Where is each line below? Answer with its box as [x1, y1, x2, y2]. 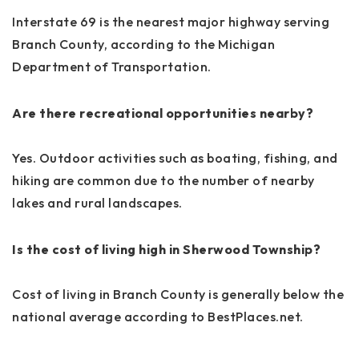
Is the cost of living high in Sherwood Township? [12, 240, 321, 257]
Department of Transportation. [12, 58, 212, 75]
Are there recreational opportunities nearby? [12, 104, 313, 121]
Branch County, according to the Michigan [12, 35, 275, 52]
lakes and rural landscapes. [12, 194, 183, 211]
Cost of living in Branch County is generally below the [12, 285, 344, 302]
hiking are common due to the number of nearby [12, 171, 315, 188]
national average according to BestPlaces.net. [12, 308, 304, 325]
